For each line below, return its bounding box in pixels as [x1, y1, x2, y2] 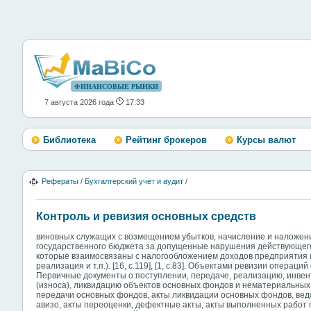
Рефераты [42, 177, 78, 185]
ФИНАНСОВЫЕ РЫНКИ [74, 83, 158, 90]
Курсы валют [237, 135, 296, 145]
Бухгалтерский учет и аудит [85, 177, 183, 185]
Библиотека [43, 135, 96, 145]
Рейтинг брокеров [126, 135, 207, 145]
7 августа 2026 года [44, 98, 116, 106]
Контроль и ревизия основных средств [36, 210, 256, 222]
